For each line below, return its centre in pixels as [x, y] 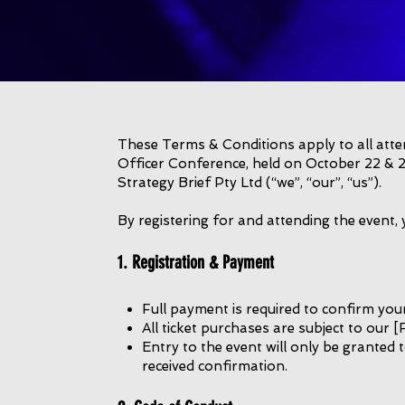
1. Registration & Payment [196, 262]
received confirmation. [215, 366]
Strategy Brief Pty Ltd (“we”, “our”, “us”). [250, 183]
